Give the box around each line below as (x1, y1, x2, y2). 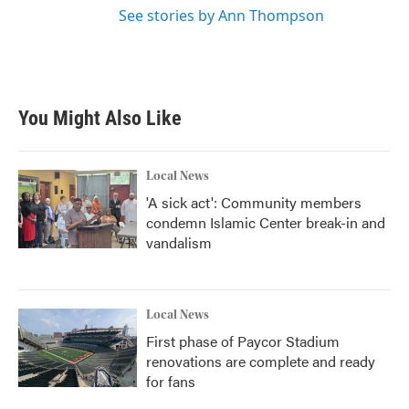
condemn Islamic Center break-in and (146, 211, 385, 233)
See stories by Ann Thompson (119, 5, 324, 26)
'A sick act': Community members (146, 191, 362, 213)
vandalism (146, 231, 212, 253)
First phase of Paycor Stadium (146, 330, 340, 351)
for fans (146, 370, 195, 392)
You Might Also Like (18, 106, 182, 130)
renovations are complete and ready (146, 350, 375, 372)
